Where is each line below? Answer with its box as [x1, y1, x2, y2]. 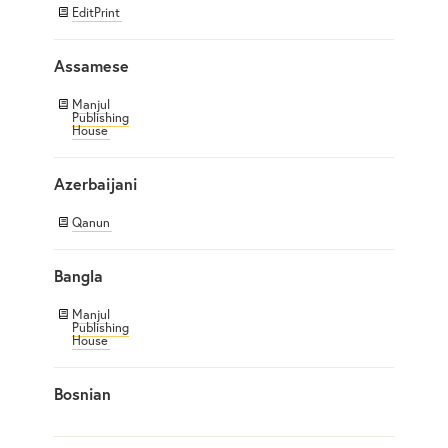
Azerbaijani [54, 172, 137, 194]
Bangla [54, 264, 103, 286]
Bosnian [54, 382, 111, 404]
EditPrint [72, 3, 120, 21]
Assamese [54, 54, 129, 76]
